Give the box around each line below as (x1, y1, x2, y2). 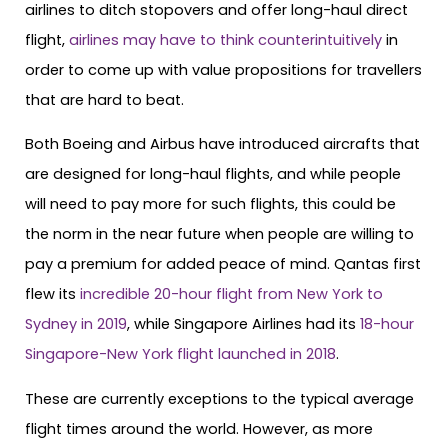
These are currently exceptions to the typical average (25, 389, 414, 410)
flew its (25, 284, 80, 305)
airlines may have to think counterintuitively (69, 29, 382, 50)
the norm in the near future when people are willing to (25, 224, 414, 245)
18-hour (360, 314, 414, 335)
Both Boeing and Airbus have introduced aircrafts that (25, 134, 420, 155)
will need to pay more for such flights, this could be (25, 194, 396, 215)
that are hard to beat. (25, 89, 184, 110)
